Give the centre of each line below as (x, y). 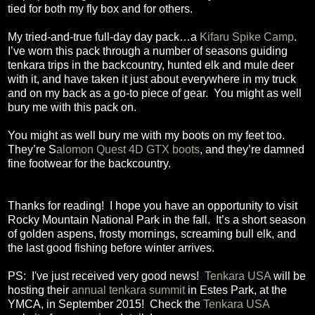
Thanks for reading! (56, 205)
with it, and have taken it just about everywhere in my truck (152, 79)
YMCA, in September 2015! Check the (105, 304)
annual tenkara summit (128, 290)
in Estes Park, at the (236, 290)
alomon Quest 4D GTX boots (128, 149)
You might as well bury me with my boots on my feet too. (146, 135)
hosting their (40, 290)
